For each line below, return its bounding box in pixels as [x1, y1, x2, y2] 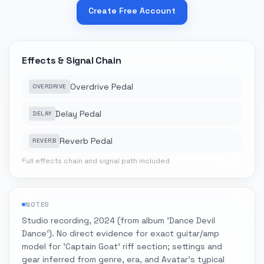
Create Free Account [88, 5, 176, 16]
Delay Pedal [55, 108, 101, 119]
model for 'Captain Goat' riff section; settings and [22, 241, 222, 252]
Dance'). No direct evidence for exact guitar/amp [22, 228, 219, 239]
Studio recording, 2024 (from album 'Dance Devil [22, 215, 215, 226]
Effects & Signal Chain [22, 54, 121, 67]
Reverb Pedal [60, 136, 113, 146]
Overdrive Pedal [70, 81, 133, 92]
